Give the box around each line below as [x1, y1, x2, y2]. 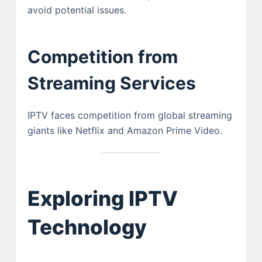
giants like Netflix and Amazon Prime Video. [27, 125, 222, 137]
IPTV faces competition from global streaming [27, 109, 232, 122]
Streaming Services [27, 73, 196, 94]
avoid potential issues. [27, 4, 126, 16]
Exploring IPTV [27, 185, 178, 211]
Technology [27, 214, 147, 239]
